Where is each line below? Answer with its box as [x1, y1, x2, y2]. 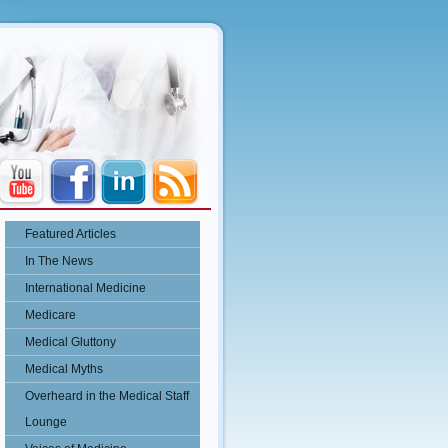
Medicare [25, 308, 76, 322]
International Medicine [25, 281, 146, 295]
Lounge [25, 415, 67, 429]
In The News [25, 254, 93, 268]
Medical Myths [25, 362, 103, 376]
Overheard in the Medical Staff [25, 389, 189, 403]
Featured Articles [25, 227, 116, 241]
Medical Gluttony [25, 335, 116, 349]
